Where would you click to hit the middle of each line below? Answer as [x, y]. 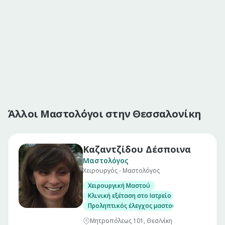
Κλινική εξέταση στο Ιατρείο [130, 196]
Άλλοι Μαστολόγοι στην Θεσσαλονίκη [105, 114]
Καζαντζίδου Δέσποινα [137, 149]
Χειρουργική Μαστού [119, 186]
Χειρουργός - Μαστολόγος [121, 171]
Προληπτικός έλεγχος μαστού [132, 206]
